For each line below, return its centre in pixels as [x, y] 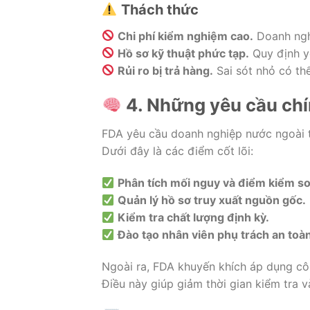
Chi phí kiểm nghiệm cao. [186, 36]
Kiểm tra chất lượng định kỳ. [194, 217]
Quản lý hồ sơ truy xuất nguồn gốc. [212, 200]
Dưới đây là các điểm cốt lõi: [177, 151]
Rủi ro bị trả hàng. [166, 70]
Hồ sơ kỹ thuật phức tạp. [184, 53]
